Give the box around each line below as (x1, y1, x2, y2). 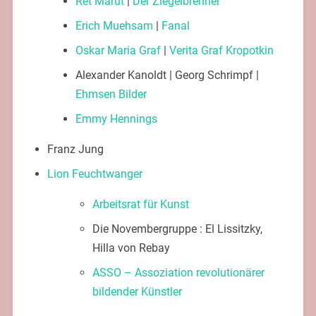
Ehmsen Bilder (75, 87, 147, 101)
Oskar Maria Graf (75, 43, 161, 57)
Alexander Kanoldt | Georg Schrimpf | (75, 68, 259, 82)
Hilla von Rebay (92, 241, 170, 255)
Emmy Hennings (75, 111, 157, 126)
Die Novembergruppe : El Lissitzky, (92, 221, 262, 236)
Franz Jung (47, 142, 104, 156)
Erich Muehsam (75, 18, 153, 32)
